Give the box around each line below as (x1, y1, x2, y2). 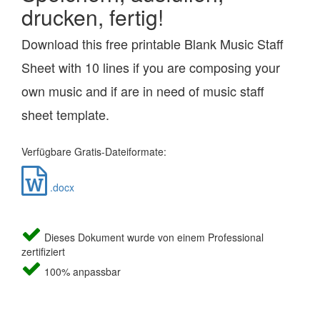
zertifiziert (21, 244, 65, 259)
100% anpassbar (41, 264, 121, 279)
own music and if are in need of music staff (21, 81, 264, 101)
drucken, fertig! (21, 1, 164, 33)
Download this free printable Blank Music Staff (21, 34, 284, 54)
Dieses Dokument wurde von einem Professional (41, 230, 264, 245)
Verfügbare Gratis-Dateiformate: (21, 144, 166, 159)
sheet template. (21, 105, 109, 124)
